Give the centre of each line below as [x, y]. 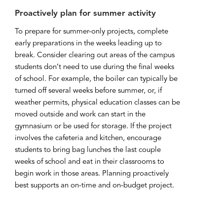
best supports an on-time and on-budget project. [94, 186]
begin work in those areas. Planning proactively [92, 174]
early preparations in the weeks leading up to [88, 44]
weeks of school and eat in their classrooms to [90, 162]
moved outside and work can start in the [80, 115]
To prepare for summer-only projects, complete [92, 32]
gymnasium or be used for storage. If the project [93, 127]
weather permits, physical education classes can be [97, 103]
